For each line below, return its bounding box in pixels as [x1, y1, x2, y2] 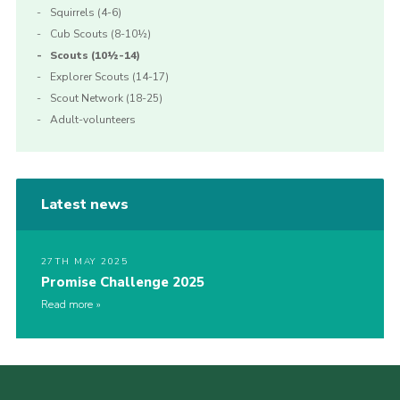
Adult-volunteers [49, 112, 136, 128]
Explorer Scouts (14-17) [49, 70, 169, 85]
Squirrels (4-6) [49, 5, 121, 21]
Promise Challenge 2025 [40, 273, 204, 292]
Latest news [40, 195, 129, 215]
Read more [40, 297, 93, 312]
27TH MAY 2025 [40, 255, 129, 269]
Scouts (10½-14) [49, 48, 140, 63]
